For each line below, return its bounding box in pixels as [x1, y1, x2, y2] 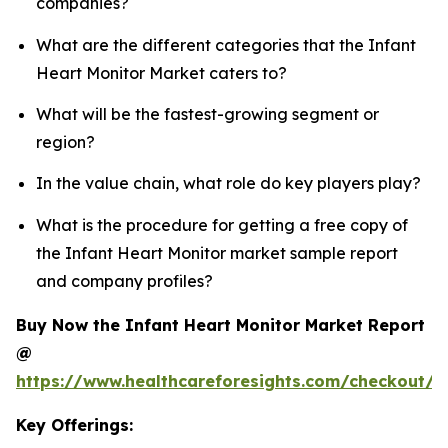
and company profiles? [36, 270, 213, 291]
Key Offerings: [16, 414, 133, 435]
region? [36, 132, 95, 153]
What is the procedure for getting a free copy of [36, 214, 408, 235]
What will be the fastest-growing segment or [36, 104, 379, 125]
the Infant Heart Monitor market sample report [36, 242, 398, 263]
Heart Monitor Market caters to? [36, 62, 287, 83]
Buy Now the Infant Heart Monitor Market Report [16, 314, 425, 335]
